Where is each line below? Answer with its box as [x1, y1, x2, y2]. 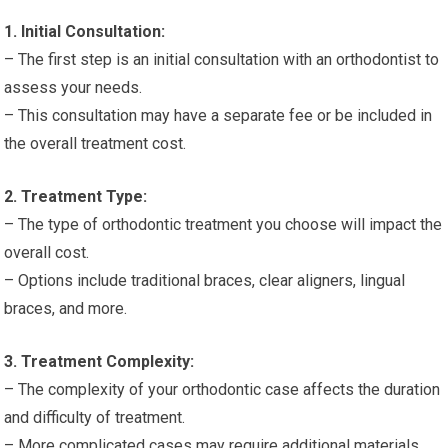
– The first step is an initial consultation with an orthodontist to [4, 50, 440, 69]
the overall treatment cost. [4, 134, 187, 153]
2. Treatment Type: [4, 187, 148, 206]
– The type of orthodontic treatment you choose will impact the [4, 215, 443, 234]
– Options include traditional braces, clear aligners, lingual [4, 271, 406, 290]
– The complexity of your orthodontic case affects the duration [4, 380, 441, 399]
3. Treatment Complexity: [4, 352, 195, 371]
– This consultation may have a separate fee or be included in [4, 106, 433, 125]
